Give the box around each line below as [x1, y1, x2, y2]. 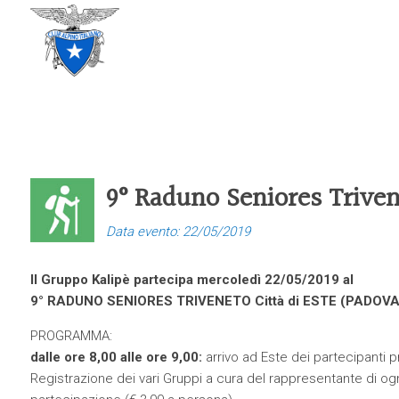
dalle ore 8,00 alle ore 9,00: [29, 349, 202, 365]
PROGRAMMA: [29, 328, 112, 344]
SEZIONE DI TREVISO [118, 40, 241, 57]
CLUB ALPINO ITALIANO [118, 24, 256, 41]
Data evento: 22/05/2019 [105, 224, 250, 240]
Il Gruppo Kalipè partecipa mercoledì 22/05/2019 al [29, 272, 354, 288]
